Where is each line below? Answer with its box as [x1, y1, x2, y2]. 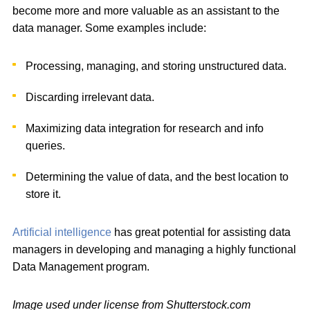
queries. [26, 139, 66, 152]
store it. [26, 188, 62, 200]
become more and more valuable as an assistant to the [12, 4, 280, 17]
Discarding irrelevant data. [26, 91, 155, 103]
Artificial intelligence [12, 226, 111, 238]
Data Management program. [12, 260, 149, 273]
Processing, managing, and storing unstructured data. [26, 60, 287, 72]
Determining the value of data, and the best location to [26, 170, 289, 183]
